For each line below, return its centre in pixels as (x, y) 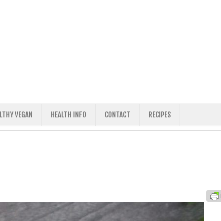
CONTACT (117, 115)
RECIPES (160, 115)
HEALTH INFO (69, 115)
